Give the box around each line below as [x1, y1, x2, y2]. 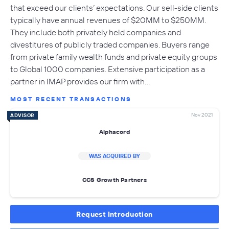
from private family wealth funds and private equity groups [10, 51, 217, 62]
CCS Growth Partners [82, 176, 147, 184]
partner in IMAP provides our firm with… [10, 76, 150, 86]
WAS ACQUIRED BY [89, 152, 140, 159]
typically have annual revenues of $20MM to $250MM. [10, 14, 206, 25]
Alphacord [99, 128, 130, 136]
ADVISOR [10, 111, 35, 119]
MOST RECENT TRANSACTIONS [10, 95, 132, 103]
